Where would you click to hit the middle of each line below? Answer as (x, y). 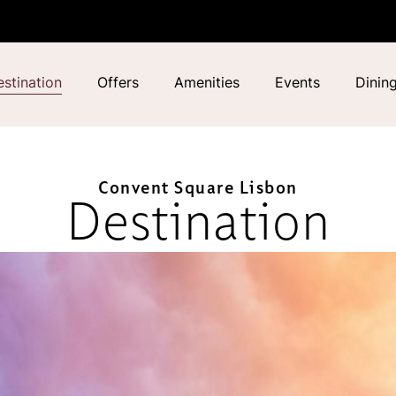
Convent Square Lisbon (198, 189)
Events (297, 82)
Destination (198, 225)
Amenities (206, 82)
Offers (118, 82)
